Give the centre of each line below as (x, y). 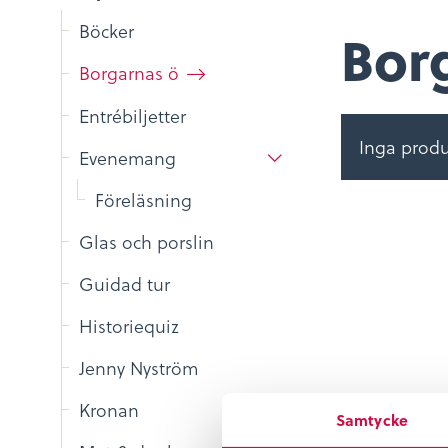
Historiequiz (129, 326)
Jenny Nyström (139, 368)
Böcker (107, 31)
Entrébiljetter (133, 116)
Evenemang (128, 158)
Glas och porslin (147, 242)
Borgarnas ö (129, 73)
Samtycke (372, 419)
